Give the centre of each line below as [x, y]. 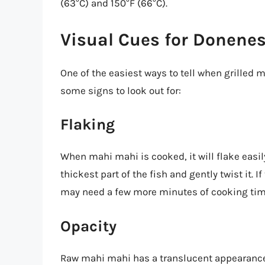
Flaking [88, 125]
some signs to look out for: [121, 90]
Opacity [88, 226]
